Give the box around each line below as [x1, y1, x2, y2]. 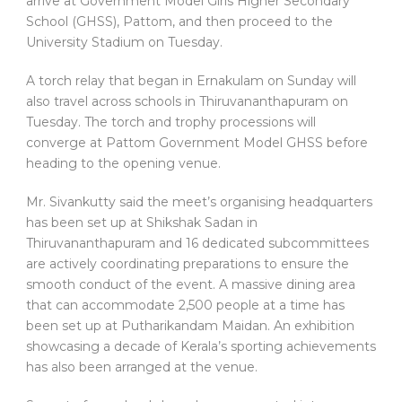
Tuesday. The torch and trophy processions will [26, 114, 316, 131]
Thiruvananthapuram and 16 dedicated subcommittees [26, 235, 369, 252]
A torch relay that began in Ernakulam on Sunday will [26, 73, 356, 90]
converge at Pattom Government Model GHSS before [26, 135, 368, 152]
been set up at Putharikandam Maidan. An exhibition [26, 318, 354, 335]
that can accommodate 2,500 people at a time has [26, 297, 345, 314]
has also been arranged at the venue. [26, 359, 258, 376]
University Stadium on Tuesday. [26, 34, 223, 51]
